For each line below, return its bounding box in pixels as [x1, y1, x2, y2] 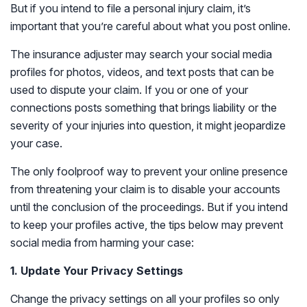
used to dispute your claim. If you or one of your [10, 83, 248, 97]
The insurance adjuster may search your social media [10, 47, 272, 61]
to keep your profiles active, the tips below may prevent [10, 218, 283, 232]
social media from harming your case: [10, 236, 194, 249]
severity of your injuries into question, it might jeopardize [10, 119, 286, 132]
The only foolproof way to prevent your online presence [10, 164, 288, 178]
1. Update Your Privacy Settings [10, 264, 183, 278]
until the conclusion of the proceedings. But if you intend [10, 200, 288, 214]
